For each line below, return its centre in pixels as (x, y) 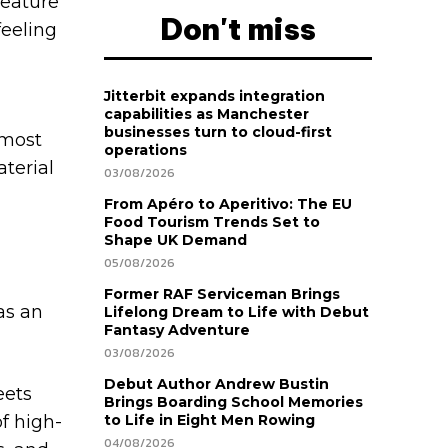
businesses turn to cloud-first (218, 131)
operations (145, 149)
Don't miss (238, 28)
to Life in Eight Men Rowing (209, 419)
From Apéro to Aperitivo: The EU (228, 203)
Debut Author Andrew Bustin (216, 383)
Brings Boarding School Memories (233, 401)
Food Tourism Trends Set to (212, 221)
